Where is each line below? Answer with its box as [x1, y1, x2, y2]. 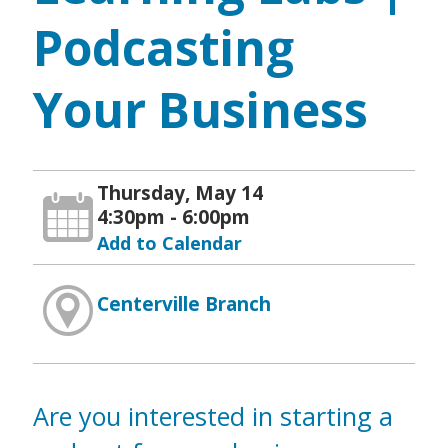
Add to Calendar [96, 231, 242, 256]
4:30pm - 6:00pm [96, 204, 250, 231]
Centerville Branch [96, 291, 271, 318]
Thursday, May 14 [96, 180, 263, 207]
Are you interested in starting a [32, 398, 393, 433]
